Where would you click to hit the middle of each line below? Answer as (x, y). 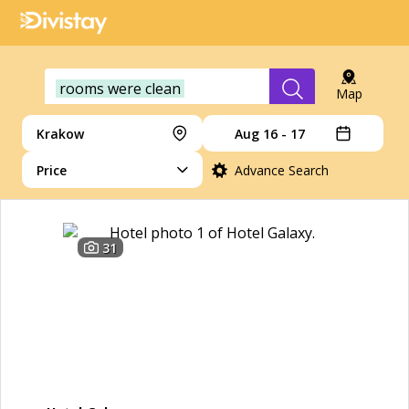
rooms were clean (120, 89)
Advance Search (281, 170)
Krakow (60, 133)
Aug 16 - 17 (270, 133)
